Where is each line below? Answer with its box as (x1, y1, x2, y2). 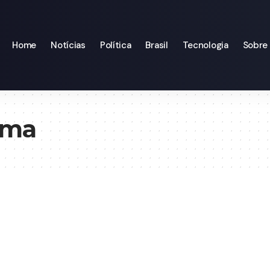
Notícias (51, 39, 86, 51)
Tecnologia (182, 39, 228, 51)
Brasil (145, 39, 168, 51)
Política (99, 39, 131, 51)
